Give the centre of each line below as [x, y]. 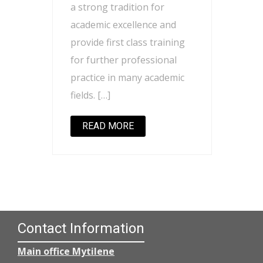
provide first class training [128, 43]
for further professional [124, 60]
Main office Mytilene [66, 252]
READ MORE [108, 126]
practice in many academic [127, 78]
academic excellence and [123, 25]
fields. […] [90, 95]
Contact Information [81, 229]
